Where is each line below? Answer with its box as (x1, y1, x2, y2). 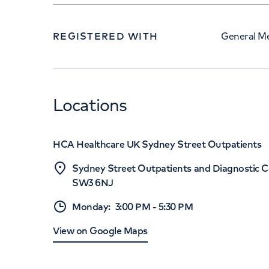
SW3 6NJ (72, 177, 113, 189)
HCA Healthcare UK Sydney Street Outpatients (53, 138, 262, 150)
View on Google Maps (53, 225, 148, 237)
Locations (53, 94, 127, 115)
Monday (72, 201, 109, 213)
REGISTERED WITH (53, 30, 159, 42)
